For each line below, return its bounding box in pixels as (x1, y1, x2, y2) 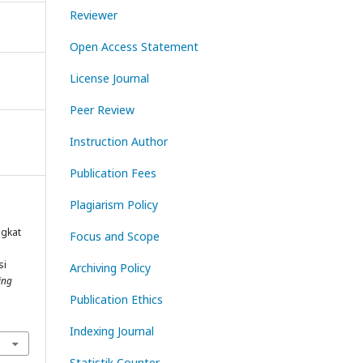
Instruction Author (70, 134, 168, 149)
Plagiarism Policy (70, 197, 158, 212)
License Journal (70, 70, 149, 86)
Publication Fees (70, 165, 156, 181)
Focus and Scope (70, 228, 160, 244)
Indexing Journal (70, 323, 157, 339)
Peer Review (70, 102, 135, 117)
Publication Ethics (70, 292, 163, 307)
